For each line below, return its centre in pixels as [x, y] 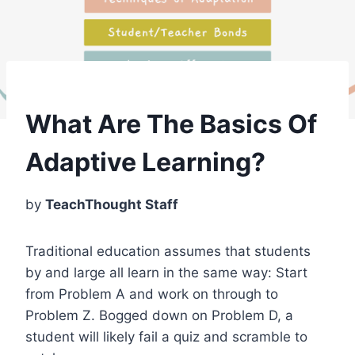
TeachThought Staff [112, 204]
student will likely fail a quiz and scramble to [166, 336]
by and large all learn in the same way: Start [166, 272]
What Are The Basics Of [171, 124]
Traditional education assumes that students [168, 251]
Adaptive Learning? [145, 162]
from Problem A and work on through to [152, 294]
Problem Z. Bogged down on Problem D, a [159, 315]
